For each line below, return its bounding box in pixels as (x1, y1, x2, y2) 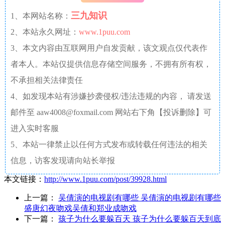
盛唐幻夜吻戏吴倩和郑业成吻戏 (24, 203, 137, 212)
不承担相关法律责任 (11, 75, 83, 84)
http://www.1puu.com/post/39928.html (44, 174, 167, 183)
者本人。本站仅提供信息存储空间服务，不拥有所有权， (11, 59, 211, 68)
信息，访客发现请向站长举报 (11, 156, 115, 165)
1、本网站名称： (11, 11, 71, 20)
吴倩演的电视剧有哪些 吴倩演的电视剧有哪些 (58, 193, 221, 202)
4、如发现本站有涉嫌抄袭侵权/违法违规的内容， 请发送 (11, 91, 211, 100)
